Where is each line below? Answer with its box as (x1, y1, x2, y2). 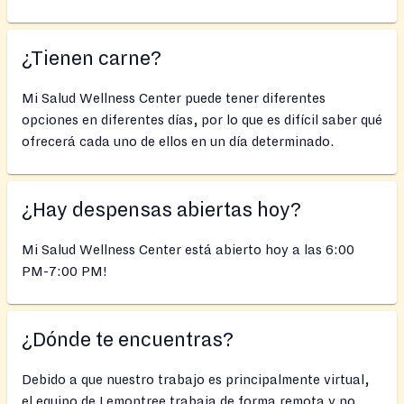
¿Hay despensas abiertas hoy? (22, 199, 301, 222)
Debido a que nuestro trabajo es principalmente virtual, (22, 372, 369, 388)
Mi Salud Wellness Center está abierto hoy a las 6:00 (22, 243, 354, 258)
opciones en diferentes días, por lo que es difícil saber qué (22, 113, 382, 128)
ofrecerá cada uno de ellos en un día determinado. (22, 134, 334, 150)
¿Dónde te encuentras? (22, 329, 234, 352)
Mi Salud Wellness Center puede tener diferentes (22, 91, 326, 106)
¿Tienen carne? (22, 48, 161, 70)
